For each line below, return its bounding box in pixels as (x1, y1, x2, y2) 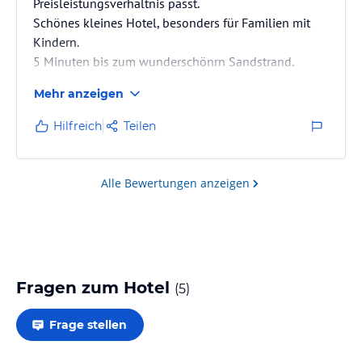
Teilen (124, 118, 156, 133)
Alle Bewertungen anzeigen (101, 175, 250, 191)
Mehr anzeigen (34, 86, 124, 101)
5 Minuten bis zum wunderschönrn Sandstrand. (33, 53, 294, 69)
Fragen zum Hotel (16, 277, 175, 297)
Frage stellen (49, 317, 127, 332)
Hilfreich (53, 118, 102, 133)
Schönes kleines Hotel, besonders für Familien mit (33, 14, 310, 31)
